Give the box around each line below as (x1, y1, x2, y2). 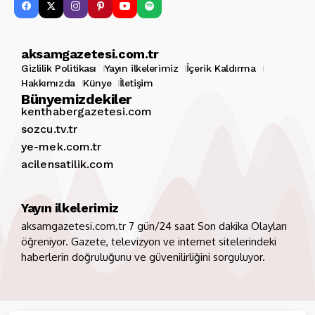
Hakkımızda (21, 77, 75, 89)
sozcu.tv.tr (21, 122, 78, 136)
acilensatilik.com (21, 157, 114, 172)
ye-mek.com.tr (21, 140, 102, 154)
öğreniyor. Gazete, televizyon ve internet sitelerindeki (21, 235, 276, 249)
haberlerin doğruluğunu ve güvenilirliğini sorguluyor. (21, 250, 265, 264)
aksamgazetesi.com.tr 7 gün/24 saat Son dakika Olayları (21, 219, 287, 233)
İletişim (119, 77, 153, 89)
